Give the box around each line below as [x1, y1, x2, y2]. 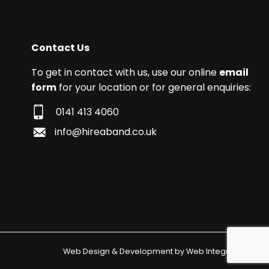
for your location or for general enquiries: [56, 80, 252, 94]
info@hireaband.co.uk [55, 125, 157, 139]
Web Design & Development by [63, 246, 187, 256]
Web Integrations [186, 246, 253, 256]
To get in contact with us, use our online [31, 65, 220, 79]
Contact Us [31, 40, 90, 55]
